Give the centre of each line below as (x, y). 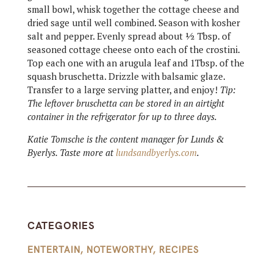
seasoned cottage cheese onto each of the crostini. (133, 49)
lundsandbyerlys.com (156, 152)
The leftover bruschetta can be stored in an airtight (126, 103)
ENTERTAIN (54, 250)
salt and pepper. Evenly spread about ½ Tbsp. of (129, 36)
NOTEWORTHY (119, 250)
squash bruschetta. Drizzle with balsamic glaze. (126, 76)
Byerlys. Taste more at (71, 152)
